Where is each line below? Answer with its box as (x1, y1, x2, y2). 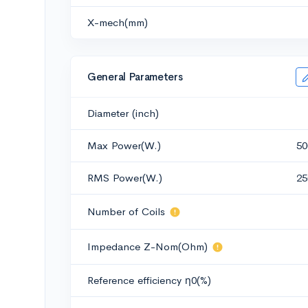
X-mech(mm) (87, 16, 148, 29)
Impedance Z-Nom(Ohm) (87, 240, 208, 253)
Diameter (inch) (87, 107, 159, 120)
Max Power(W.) (87, 139, 161, 152)
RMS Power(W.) (87, 171, 162, 184)
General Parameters (87, 69, 183, 83)
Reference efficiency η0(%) (87, 274, 211, 287)
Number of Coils (87, 205, 165, 218)
